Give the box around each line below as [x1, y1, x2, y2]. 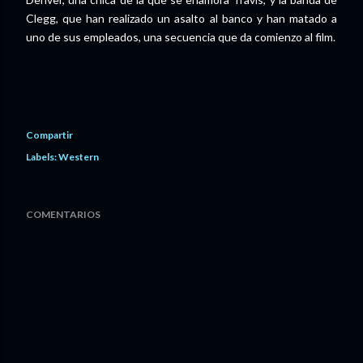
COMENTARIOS [26, 207, 100, 220]
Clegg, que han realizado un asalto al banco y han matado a [26, 11, 337, 25]
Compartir [26, 128, 73, 141]
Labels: [26, 150, 57, 163]
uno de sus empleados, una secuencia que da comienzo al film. [26, 29, 335, 44]
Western [58, 150, 99, 163]
